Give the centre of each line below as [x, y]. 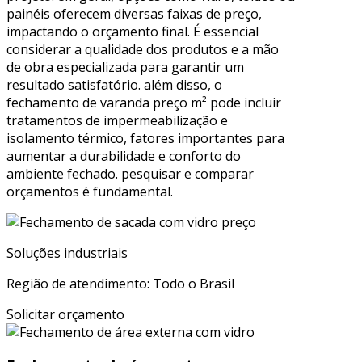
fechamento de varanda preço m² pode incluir [144, 102]
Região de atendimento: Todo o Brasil [120, 283]
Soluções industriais [67, 253]
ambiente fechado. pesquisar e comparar [130, 173]
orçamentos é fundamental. [90, 191]
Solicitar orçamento [65, 314]
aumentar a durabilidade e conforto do [124, 156]
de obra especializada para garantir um [125, 67]
